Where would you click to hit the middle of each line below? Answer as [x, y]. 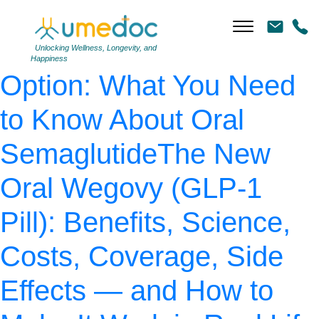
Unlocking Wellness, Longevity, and [93, 47]
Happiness [49, 58]
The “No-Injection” [163, 51]
